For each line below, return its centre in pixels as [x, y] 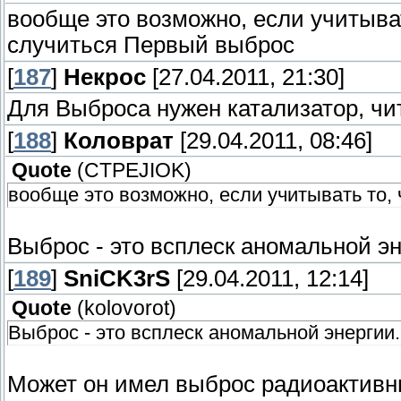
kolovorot [127, 309]
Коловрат [119, 141]
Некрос [105, 77]
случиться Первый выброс [151, 45]
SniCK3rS [117, 279]
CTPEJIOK [134, 171]
